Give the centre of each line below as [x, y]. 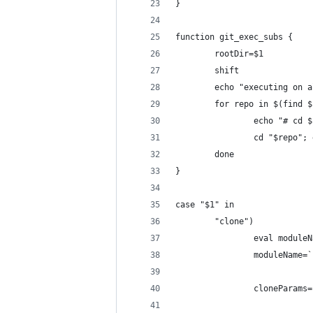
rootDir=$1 [219, 54]
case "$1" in [205, 205]
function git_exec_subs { [234, 37]
